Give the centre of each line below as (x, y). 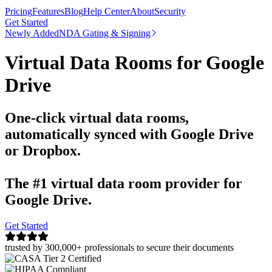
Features (48, 11)
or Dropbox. (43, 150)
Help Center (107, 11)
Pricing (19, 11)
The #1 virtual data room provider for (124, 183)
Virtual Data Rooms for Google (134, 63)
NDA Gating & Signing (105, 33)
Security (170, 11)
